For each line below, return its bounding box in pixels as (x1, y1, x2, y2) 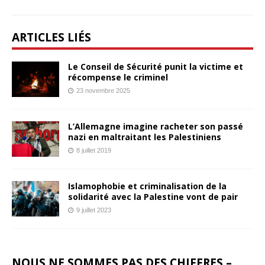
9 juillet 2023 (76, 206, 111, 214)
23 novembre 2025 (76, 86, 130, 94)
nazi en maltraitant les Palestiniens (68, 131, 221, 143)
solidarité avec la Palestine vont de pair (68, 190, 238, 202)
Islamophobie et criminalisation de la (68, 180, 227, 192)
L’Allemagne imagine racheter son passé (68, 120, 243, 132)
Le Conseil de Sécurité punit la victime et (68, 60, 243, 72)
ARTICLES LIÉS (12, 28, 91, 45)
